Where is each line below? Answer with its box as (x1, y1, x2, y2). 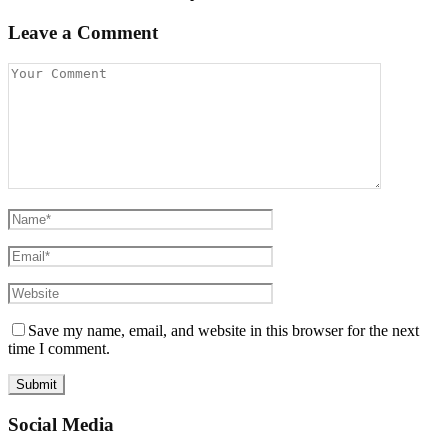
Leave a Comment (8, 22, 158, 44)
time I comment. (8, 340, 110, 358)
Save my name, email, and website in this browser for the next (28, 322, 419, 340)
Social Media (8, 413, 114, 435)
